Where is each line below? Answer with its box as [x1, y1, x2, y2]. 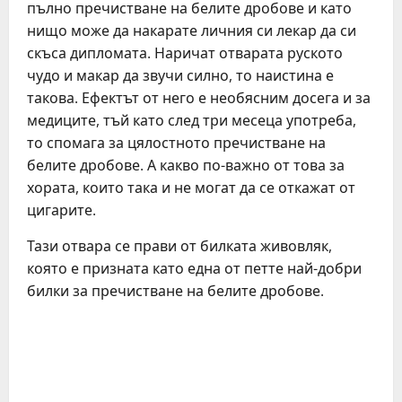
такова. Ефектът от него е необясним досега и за [27, 88, 371, 108]
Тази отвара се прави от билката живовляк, [27, 236, 332, 256]
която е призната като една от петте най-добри [27, 258, 362, 278]
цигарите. [27, 200, 96, 220]
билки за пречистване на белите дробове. [27, 281, 324, 301]
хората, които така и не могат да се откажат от [27, 178, 355, 197]
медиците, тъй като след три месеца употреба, [27, 110, 356, 130]
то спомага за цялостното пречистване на [27, 133, 326, 153]
